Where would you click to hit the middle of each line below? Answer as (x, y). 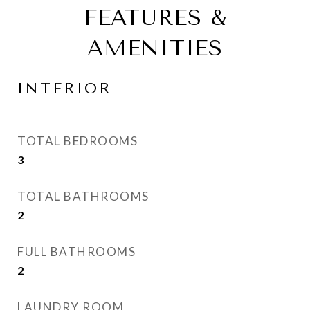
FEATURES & (155, 18)
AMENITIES (155, 48)
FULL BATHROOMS (76, 252)
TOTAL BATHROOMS (83, 196)
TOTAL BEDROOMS (77, 141)
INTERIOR (65, 89)
